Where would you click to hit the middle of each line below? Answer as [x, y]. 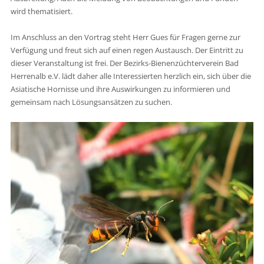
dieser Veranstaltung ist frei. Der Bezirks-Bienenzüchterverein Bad [124, 63]
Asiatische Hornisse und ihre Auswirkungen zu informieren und [120, 89]
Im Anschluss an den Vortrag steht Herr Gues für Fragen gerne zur [125, 37]
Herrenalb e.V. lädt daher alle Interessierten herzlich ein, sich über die [131, 76]
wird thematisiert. [41, 11]
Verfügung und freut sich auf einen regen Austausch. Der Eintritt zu [127, 50]
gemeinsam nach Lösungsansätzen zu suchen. [91, 102]
